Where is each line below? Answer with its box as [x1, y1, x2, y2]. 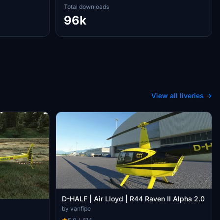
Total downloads [64, 3, 109, 10]
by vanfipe [62, 204, 91, 212]
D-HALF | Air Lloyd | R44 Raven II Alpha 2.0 [62, 194, 205, 203]
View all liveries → [151, 91, 212, 100]
